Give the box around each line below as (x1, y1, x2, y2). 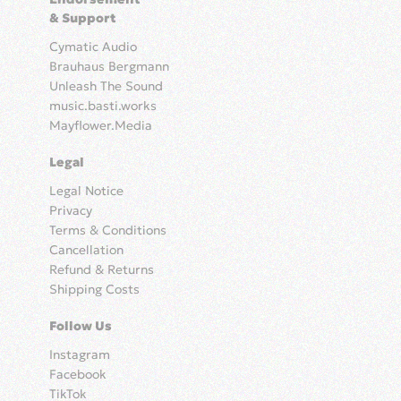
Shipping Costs (49, 281, 140, 298)
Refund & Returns (49, 261, 154, 278)
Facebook (49, 366, 107, 383)
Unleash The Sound (49, 78, 163, 95)
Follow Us (49, 318, 112, 335)
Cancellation (49, 242, 124, 259)
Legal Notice (49, 183, 124, 200)
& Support (49, 10, 115, 27)
